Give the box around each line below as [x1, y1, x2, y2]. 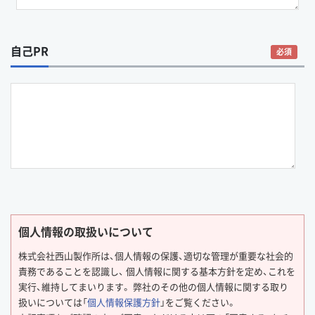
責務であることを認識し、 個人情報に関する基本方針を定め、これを [18, 264, 295, 278]
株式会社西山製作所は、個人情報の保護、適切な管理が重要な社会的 [18, 249, 293, 262]
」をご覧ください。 [160, 295, 236, 309]
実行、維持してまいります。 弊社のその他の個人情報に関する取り [18, 280, 288, 293]
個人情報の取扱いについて [18, 223, 153, 240]
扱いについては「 [18, 295, 87, 309]
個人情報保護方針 [87, 295, 160, 309]
